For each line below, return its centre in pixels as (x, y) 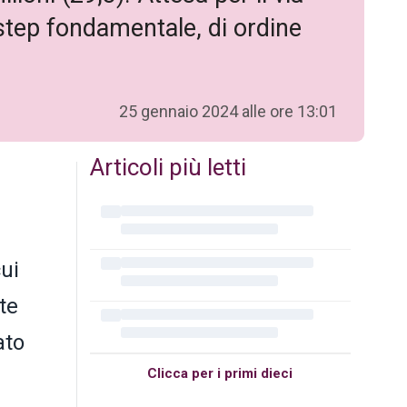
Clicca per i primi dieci (220, 373)
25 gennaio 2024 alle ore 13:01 (228, 111)
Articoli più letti (168, 167)
